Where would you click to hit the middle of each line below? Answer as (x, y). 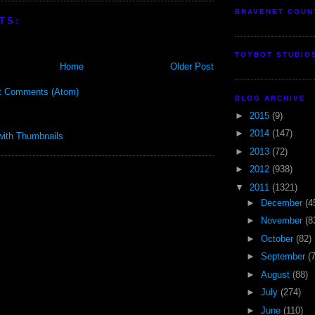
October (278, 238)
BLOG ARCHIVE (271, 98)
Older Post (192, 66)
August (276, 274)
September (284, 257)
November (283, 221)
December (283, 202)
